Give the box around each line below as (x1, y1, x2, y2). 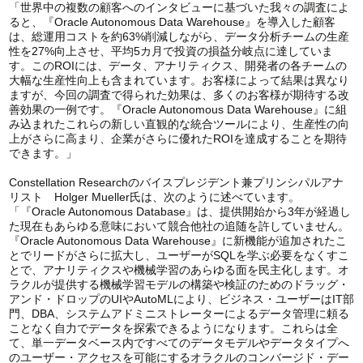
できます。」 (8, 147, 77, 160)
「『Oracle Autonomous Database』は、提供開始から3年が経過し (8, 205, 351, 219)
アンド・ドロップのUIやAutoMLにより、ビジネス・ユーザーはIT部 (8, 293, 354, 306)
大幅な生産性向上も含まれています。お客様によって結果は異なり (8, 74, 349, 88)
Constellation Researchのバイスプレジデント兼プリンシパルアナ (8, 176, 344, 190)
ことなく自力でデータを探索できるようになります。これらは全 (8, 322, 338, 335)
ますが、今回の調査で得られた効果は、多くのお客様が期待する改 (8, 88, 349, 102)
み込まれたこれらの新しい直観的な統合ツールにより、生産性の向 (8, 117, 349, 131)
